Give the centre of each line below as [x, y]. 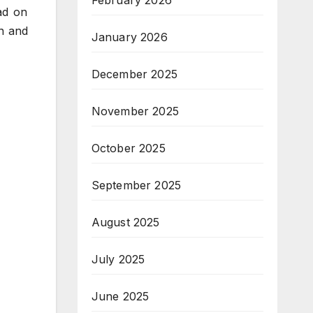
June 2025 [120, 297]
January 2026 [129, 37]
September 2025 [136, 185]
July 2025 [118, 260]
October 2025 [128, 148]
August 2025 [125, 223]
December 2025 [134, 74]
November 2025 [135, 111]
